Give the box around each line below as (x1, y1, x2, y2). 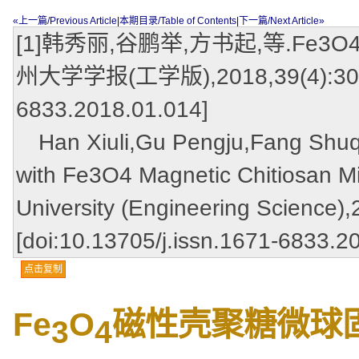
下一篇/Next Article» (239, 15, 325, 26)
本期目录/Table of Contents (119, 15, 236, 26)
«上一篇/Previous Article (13, 15, 117, 26)
